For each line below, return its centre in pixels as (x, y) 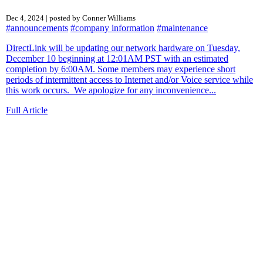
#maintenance (182, 28)
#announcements (37, 28)
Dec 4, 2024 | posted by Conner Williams (71, 18)
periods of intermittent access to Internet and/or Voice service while (129, 79)
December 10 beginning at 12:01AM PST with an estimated (117, 58)
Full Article (27, 110)
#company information (112, 28)
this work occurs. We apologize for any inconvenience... (111, 90)
